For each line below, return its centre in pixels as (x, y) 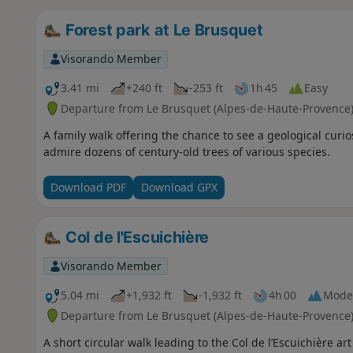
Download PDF (88, 188)
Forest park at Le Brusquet (162, 30)
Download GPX (179, 188)
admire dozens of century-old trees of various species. (186, 151)
